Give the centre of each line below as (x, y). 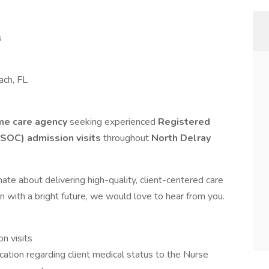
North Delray (181, 138)
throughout (127, 138)
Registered (184, 122)
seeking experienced (114, 122)
